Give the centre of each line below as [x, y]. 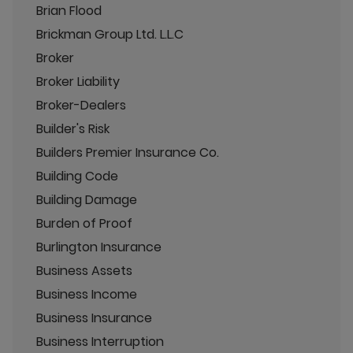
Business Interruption [100, 341]
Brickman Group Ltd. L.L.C [110, 34]
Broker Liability [78, 81]
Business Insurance [94, 318]
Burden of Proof [84, 223]
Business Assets [84, 270]
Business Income [87, 294]
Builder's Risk [73, 128]
